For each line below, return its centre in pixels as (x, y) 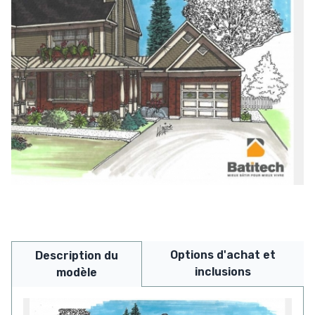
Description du (76, 255)
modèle (76, 272)
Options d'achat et (223, 255)
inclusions (223, 271)
